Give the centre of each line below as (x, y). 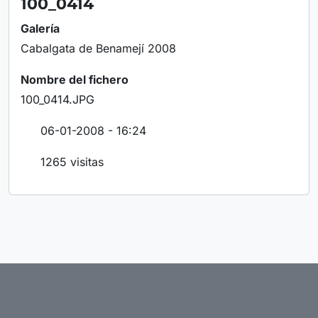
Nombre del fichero (75, 79)
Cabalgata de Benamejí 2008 (98, 48)
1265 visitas (72, 162)
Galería (40, 28)
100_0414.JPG (57, 99)
